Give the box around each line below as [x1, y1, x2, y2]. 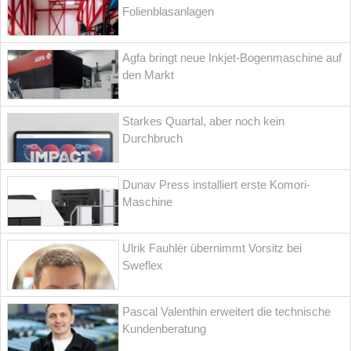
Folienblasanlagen [122, 5, 215, 19]
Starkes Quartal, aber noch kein [122, 114, 285, 128]
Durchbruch [122, 132, 183, 146]
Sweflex [122, 259, 164, 273]
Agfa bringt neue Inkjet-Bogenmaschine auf [122, 51, 342, 65]
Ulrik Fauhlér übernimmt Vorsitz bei [122, 241, 302, 255]
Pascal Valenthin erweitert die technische [122, 305, 331, 319]
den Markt [122, 68, 175, 82]
